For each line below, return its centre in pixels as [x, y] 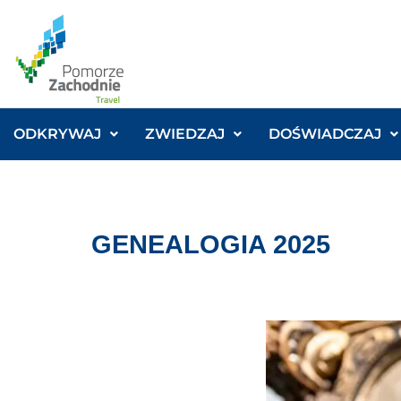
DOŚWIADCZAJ [325, 134]
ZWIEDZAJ [185, 134]
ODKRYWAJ [57, 134]
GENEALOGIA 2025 [211, 245]
